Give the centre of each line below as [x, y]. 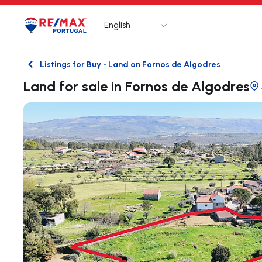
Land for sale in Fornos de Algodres [137, 86]
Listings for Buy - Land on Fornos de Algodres [130, 64]
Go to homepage [81, 31]
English [117, 25]
